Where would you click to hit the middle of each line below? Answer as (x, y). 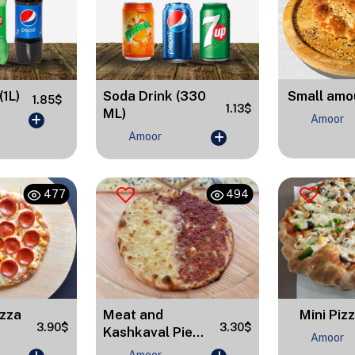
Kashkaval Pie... (154, 332)
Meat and (134, 315)
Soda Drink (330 (155, 96)
